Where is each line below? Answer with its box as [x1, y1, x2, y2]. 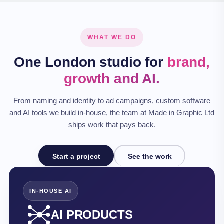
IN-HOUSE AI [29, 187, 72, 194]
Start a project [52, 152, 100, 160]
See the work [127, 152, 172, 160]
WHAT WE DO [87, 34, 136, 41]
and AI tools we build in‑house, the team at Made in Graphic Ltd [9, 108, 214, 117]
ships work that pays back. [68, 120, 156, 129]
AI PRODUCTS [51, 208, 133, 221]
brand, [167, 54, 210, 70]
